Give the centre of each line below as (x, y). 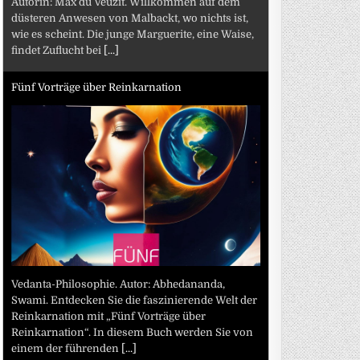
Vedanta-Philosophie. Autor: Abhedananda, (119, 284)
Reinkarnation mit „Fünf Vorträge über (109, 316)
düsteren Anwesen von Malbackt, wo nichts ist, (130, 18)
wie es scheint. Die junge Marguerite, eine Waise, (133, 34)
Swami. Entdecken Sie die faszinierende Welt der (135, 300)
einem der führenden (67, 348)
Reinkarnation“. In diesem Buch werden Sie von (133, 332)
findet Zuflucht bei (58, 50)
